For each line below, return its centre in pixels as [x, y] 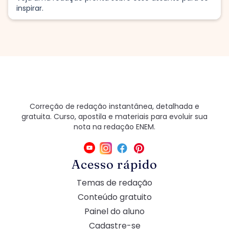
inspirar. [30, 8]
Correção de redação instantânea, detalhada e [114, 106]
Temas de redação [114, 182]
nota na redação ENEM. [114, 127]
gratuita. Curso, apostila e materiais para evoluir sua [114, 116]
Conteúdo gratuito [114, 197]
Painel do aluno [114, 211]
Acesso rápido [114, 164]
